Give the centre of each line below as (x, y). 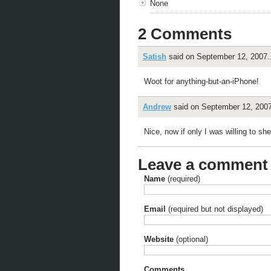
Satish (155, 57)
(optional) (191, 239)
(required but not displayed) (214, 209)
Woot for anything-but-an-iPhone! (201, 81)
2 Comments (185, 34)
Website (159, 239)
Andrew (157, 107)
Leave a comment (203, 165)
